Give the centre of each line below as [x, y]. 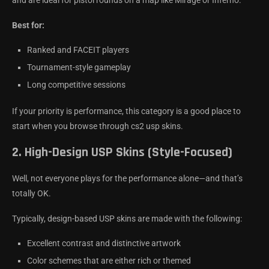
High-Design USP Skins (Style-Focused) [128, 153]
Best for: [28, 26]
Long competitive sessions [76, 85]
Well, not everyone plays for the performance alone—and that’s [127, 179]
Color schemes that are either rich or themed [109, 261]
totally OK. [32, 194]
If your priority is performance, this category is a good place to [126, 111]
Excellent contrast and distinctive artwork [104, 243]
